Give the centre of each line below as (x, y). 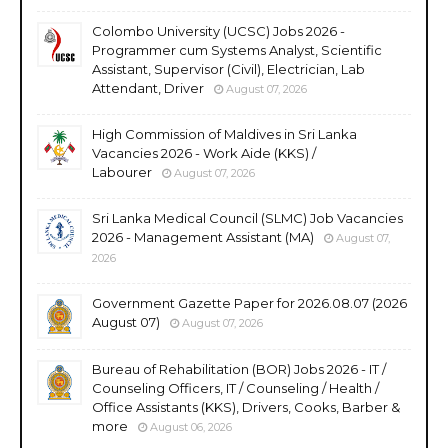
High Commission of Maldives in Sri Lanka (224, 133)
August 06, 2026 (191, 426)
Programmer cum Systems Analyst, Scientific (237, 49)
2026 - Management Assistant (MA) (203, 236)
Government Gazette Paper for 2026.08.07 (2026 (249, 302)
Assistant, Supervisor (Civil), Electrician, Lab (228, 68)
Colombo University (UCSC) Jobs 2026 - (218, 30)
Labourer (122, 171)
